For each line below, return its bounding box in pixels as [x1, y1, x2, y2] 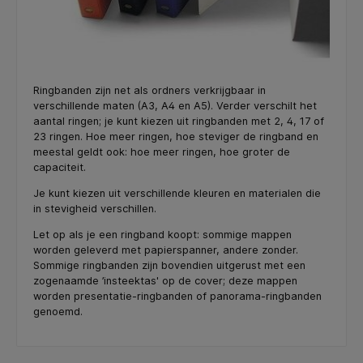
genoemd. [33, 305, 83, 318]
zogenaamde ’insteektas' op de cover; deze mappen [33, 274, 297, 287]
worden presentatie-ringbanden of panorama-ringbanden [33, 289, 322, 302]
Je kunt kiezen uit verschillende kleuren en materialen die [33, 187, 321, 200]
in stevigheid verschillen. [33, 203, 156, 216]
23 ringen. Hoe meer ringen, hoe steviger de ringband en [33, 130, 318, 143]
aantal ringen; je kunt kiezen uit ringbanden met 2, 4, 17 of [33, 115, 324, 128]
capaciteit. [33, 161, 86, 174]
